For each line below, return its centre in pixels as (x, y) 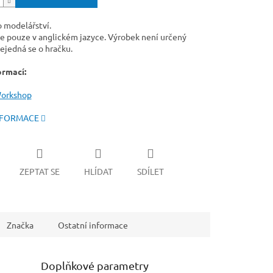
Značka (20, 225)
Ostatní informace (93, 225)
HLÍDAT (98, 171)
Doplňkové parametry (95, 265)
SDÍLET (150, 171)
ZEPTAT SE (39, 171)
